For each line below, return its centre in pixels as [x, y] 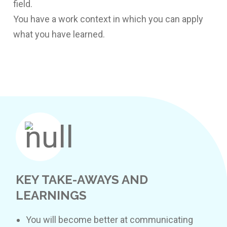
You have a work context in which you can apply [108, 19]
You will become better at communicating [110, 220]
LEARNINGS [51, 195]
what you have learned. [59, 34]
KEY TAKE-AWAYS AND [82, 179]
